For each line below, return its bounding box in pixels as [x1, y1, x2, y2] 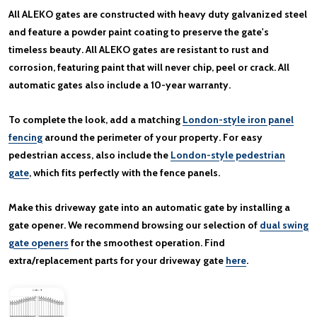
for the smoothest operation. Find [69, 236, 225, 249]
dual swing [260, 218, 309, 231]
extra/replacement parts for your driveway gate [8, 253, 226, 267]
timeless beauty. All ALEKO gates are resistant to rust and [8, 42, 269, 56]
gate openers [8, 236, 69, 249]
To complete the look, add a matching [8, 113, 183, 126]
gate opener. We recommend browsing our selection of [8, 218, 260, 231]
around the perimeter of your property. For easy [42, 130, 263, 144]
